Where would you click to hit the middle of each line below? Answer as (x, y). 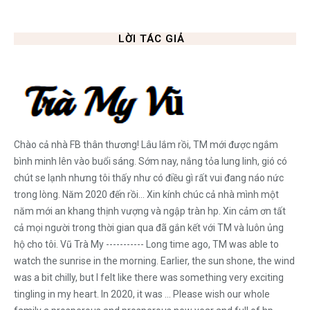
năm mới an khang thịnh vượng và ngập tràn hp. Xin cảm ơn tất (150, 211)
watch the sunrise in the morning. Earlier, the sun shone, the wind (154, 261)
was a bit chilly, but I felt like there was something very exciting (149, 278)
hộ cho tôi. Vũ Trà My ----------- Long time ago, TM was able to (146, 245)
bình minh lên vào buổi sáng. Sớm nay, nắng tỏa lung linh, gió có (151, 162)
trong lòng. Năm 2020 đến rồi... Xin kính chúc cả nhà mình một (146, 195)
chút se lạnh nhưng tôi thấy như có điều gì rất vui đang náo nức (149, 178)
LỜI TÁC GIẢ (152, 39)
